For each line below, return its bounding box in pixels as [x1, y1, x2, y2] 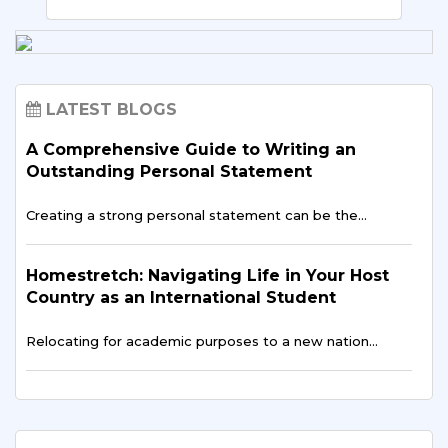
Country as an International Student [26, 287, 336, 307]
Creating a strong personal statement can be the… [26, 206, 367, 223]
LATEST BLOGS [41, 99, 177, 119]
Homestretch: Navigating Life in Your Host [26, 265, 389, 285]
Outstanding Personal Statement [26, 161, 312, 181]
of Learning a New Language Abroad [26, 413, 344, 433]
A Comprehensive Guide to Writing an [26, 139, 356, 159]
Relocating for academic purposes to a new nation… [26, 332, 378, 349]
